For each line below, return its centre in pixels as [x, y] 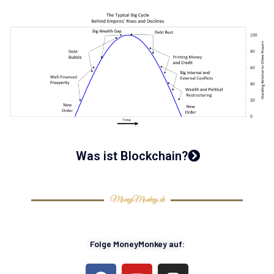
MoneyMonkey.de [137, 200]
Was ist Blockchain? [132, 156]
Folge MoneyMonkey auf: [137, 244]
